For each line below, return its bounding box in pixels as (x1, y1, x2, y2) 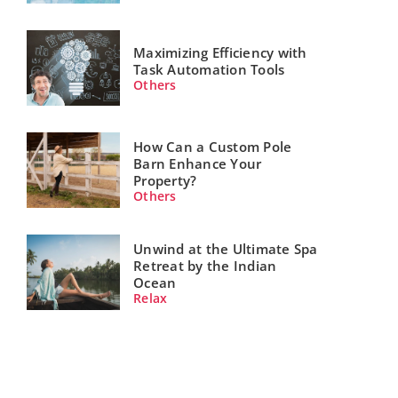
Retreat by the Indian (133, 256, 277, 275)
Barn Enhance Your (133, 154, 262, 172)
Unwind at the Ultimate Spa (133, 239, 318, 258)
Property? (133, 171, 197, 189)
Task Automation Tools (133, 60, 285, 79)
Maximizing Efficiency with (133, 44, 307, 62)
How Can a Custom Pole (133, 137, 292, 155)
